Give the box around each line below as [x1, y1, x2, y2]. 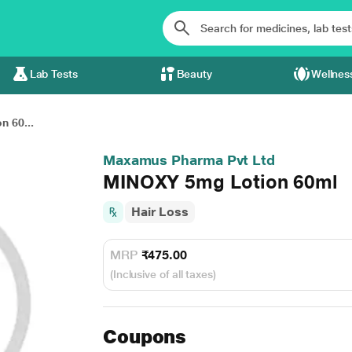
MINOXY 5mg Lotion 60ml [102, 170, 339, 193]
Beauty [176, 68, 213, 80]
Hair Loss [130, 204, 189, 219]
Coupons [102, 325, 187, 348]
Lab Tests [29, 68, 78, 80]
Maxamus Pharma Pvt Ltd [102, 152, 276, 168]
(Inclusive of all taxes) [109, 268, 216, 280]
